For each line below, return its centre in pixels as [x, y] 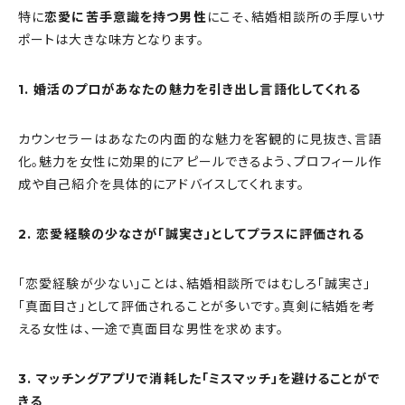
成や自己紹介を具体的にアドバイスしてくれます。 [161, 185]
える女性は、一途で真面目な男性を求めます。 [151, 330]
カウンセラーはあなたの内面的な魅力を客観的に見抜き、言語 [200, 140]
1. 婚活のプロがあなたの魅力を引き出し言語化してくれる [190, 90]
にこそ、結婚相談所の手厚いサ [296, 18]
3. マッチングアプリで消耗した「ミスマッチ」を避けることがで [199, 379]
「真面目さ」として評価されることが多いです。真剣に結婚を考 [197, 307]
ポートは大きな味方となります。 [111, 40]
